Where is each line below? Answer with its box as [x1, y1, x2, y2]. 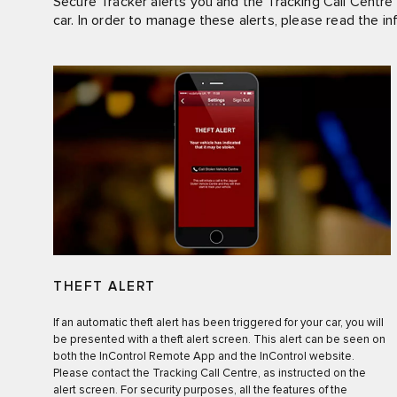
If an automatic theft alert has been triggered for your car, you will [53, 317, 384, 330]
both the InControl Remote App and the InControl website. [53, 351, 354, 363]
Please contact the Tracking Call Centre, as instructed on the [53, 368, 366, 380]
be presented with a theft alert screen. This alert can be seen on [53, 334, 385, 346]
